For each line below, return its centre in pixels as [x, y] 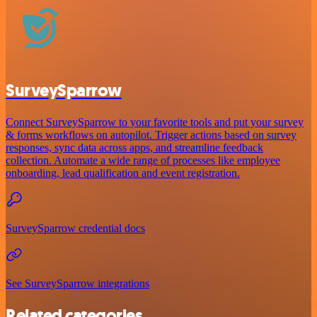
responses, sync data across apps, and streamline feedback [134, 147]
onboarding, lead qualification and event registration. [123, 173]
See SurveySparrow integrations [77, 283]
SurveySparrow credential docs [75, 228]
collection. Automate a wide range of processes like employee [143, 160]
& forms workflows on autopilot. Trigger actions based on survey [151, 134]
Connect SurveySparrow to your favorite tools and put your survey [155, 122]
